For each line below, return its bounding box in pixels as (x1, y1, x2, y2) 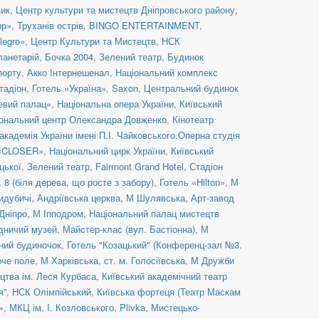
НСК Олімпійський (12, 284, 91, 298)
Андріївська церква (37, 190, 120, 204)
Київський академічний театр (102, 268, 227, 283)
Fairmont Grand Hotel (95, 159, 184, 173)
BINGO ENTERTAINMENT (89, 18, 199, 32)
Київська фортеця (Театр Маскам (97, 284, 241, 298)
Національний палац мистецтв (89, 206, 219, 220)
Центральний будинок (144, 80, 239, 95)
